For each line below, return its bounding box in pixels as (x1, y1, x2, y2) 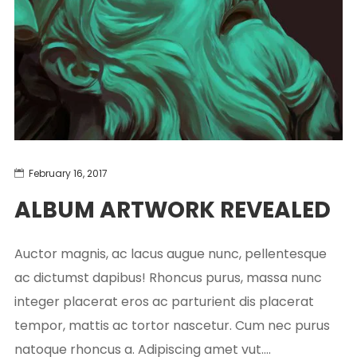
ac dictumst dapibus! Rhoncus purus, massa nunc (14, 268, 322, 287)
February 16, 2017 (28, 166, 108, 180)
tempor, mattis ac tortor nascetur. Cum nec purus (14, 316, 330, 335)
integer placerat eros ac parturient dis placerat (14, 292, 314, 311)
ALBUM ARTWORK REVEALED (14, 194, 331, 226)
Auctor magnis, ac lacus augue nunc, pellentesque (14, 244, 327, 263)
